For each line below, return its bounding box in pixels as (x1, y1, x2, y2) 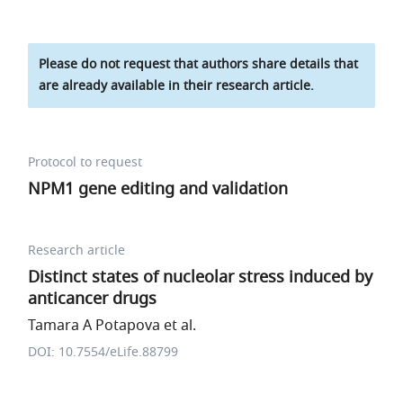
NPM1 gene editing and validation (28, 177, 289, 201)
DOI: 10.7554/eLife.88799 (28, 343, 179, 362)
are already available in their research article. (39, 76, 315, 95)
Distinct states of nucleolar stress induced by (28, 265, 373, 289)
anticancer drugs (28, 287, 157, 310)
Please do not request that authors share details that (39, 55, 359, 74)
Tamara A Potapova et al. (28, 315, 197, 336)
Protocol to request (28, 153, 143, 172)
